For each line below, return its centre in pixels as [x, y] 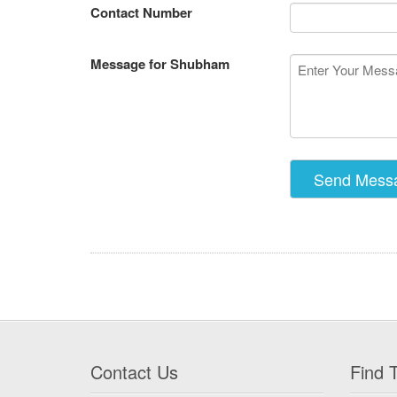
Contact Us [134, 372]
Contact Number [141, 13]
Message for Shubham [160, 64]
